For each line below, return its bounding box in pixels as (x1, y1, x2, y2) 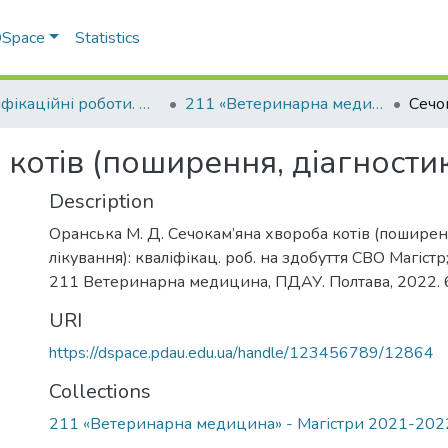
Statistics (75, 27, 141, 49)
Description (49, 188, 154, 215)
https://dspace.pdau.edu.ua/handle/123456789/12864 (49, 342, 434, 364)
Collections (49, 378, 151, 405)
